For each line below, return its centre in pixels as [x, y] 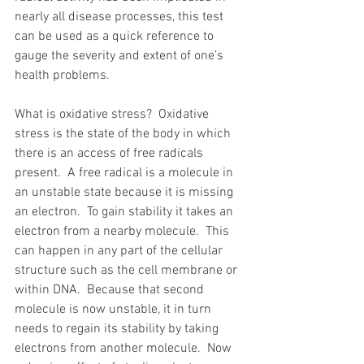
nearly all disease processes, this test [121, 17]
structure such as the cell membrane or [128, 270]
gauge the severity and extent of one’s [121, 56]
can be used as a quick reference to [116, 36]
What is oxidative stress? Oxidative [113, 114]
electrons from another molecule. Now [125, 348]
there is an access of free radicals [110, 153]
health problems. [62, 75]
